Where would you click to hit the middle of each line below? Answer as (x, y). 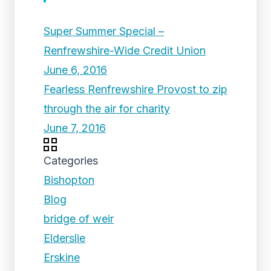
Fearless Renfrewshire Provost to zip (135, 89)
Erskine (62, 257)
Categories (71, 161)
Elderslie (64, 238)
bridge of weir (79, 219)
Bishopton (69, 180)
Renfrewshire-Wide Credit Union (125, 51)
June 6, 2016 (75, 70)
